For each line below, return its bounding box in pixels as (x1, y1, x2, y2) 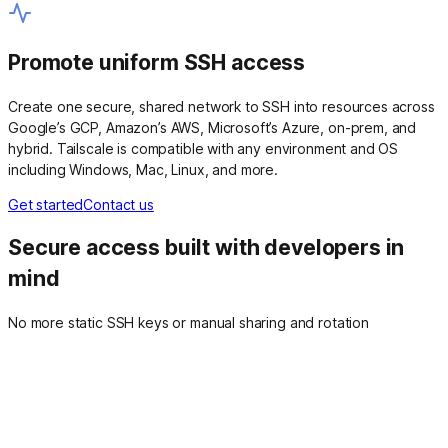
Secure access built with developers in (8, 235, 405, 261)
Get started (8, 195, 84, 213)
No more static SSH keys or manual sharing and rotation (8, 313, 369, 331)
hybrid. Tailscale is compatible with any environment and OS (8, 139, 399, 157)
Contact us (83, 195, 154, 213)
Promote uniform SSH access (8, 50, 306, 76)
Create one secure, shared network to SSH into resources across (8, 97, 435, 115)
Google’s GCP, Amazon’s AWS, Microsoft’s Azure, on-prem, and (8, 118, 417, 136)
